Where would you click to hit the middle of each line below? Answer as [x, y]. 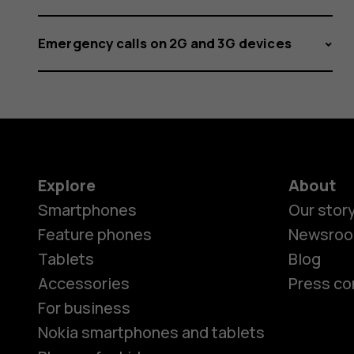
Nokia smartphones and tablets [151, 333]
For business [84, 308]
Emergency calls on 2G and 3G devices [165, 43]
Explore [67, 186]
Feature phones [95, 235]
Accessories [84, 284]
